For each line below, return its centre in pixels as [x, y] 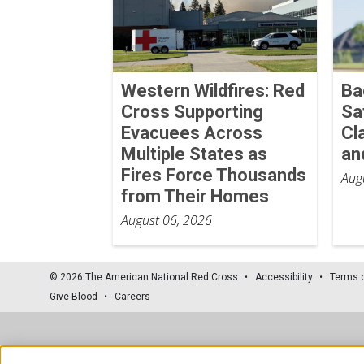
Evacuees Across [191, 132]
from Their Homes [195, 196]
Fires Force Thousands [213, 175]
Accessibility [284, 277]
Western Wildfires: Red [212, 90]
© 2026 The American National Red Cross [144, 277]
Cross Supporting [192, 111]
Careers [132, 296]
